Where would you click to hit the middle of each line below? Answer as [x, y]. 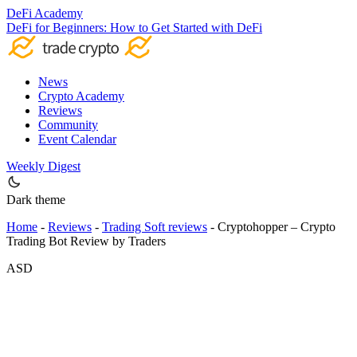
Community [68, 125]
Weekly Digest [43, 166]
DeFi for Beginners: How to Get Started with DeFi [134, 27]
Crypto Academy [81, 96]
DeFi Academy [45, 13]
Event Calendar [77, 139]
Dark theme [36, 200]
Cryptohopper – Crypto [277, 227]
